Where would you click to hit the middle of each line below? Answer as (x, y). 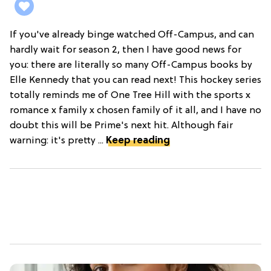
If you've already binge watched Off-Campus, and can (132, 35)
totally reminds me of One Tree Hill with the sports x (130, 95)
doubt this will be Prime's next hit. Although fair (121, 126)
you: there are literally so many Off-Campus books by (131, 65)
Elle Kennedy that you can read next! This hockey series (135, 80)
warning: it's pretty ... (58, 141)
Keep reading (138, 141)
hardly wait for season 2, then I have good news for (126, 50)
